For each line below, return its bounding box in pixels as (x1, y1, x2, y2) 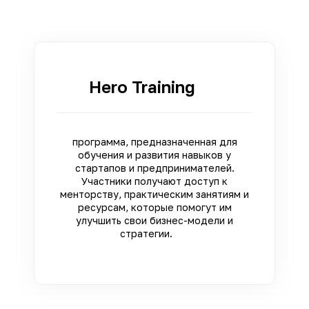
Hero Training (89, 76, 220, 97)
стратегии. (120, 227, 189, 239)
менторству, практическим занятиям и (60, 188, 249, 200)
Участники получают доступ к (81, 175, 228, 187)
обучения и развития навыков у (78, 148, 231, 161)
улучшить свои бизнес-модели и (76, 214, 233, 226)
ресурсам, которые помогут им (77, 201, 232, 213)
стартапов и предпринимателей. (74, 161, 235, 174)
